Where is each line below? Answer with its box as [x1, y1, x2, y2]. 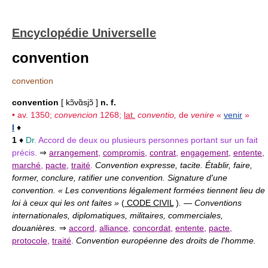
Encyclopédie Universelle [12, 26, 156, 39]
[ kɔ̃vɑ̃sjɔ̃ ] [59, 98, 100, 107]
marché [12, 160, 41, 170]
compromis [103, 148, 145, 157]
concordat [133, 223, 170, 233]
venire [191, 110, 214, 120]
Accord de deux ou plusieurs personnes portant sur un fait [38, 135, 258, 145]
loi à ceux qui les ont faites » [12, 198, 121, 208]
